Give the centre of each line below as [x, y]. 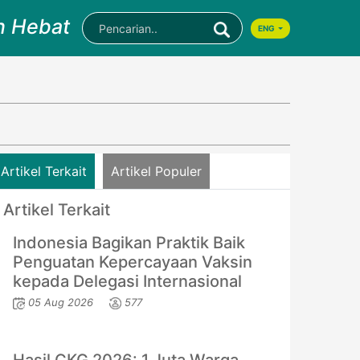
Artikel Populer [156, 171]
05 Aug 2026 [61, 302]
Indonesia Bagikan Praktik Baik [129, 243]
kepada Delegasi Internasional [127, 281]
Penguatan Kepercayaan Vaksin [133, 262]
